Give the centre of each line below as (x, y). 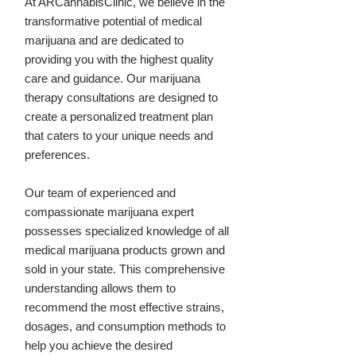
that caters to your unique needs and (119, 135)
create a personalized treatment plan (119, 116)
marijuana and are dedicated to (104, 40)
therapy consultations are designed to (121, 97)
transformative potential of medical (113, 21)
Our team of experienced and (100, 193)
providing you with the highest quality (119, 59)
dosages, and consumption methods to (125, 326)
